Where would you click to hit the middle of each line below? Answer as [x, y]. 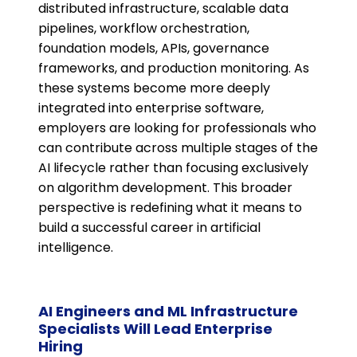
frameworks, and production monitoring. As [174, 69]
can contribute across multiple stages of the [178, 148]
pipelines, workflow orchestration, [144, 29]
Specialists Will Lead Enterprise [155, 329]
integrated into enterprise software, [151, 108]
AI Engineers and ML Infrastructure [168, 312]
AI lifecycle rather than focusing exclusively [173, 168]
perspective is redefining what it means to [170, 208]
